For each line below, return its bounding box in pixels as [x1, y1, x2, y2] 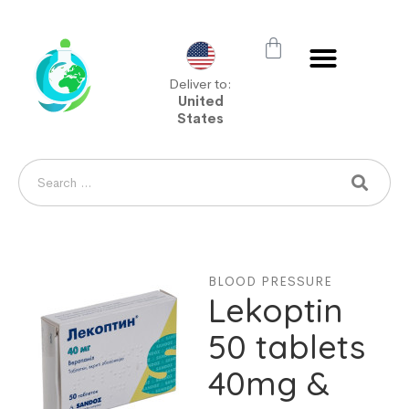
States [177, 110, 225, 127]
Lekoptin [208, 289, 344, 330]
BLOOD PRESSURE [208, 273, 333, 289]
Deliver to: [169, 75, 233, 92]
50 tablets [208, 326, 366, 367]
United [177, 92, 224, 110]
